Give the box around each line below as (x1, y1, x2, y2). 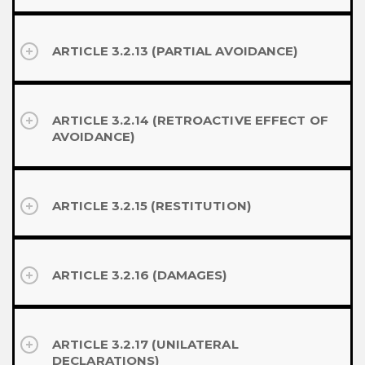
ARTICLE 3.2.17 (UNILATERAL (52, 336, 239, 352)
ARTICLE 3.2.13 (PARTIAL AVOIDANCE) (52, 43, 298, 59)
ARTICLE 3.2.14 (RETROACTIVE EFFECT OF (52, 112, 328, 128)
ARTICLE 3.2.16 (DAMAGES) (52, 267, 227, 283)
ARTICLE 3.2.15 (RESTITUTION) (52, 198, 251, 213)
